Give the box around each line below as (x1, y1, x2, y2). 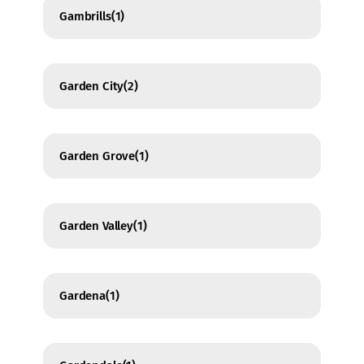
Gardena (59, 288, 106, 304)
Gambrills (59, 9, 111, 24)
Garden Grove (59, 149, 136, 164)
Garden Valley (59, 219, 134, 234)
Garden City (59, 79, 124, 94)
